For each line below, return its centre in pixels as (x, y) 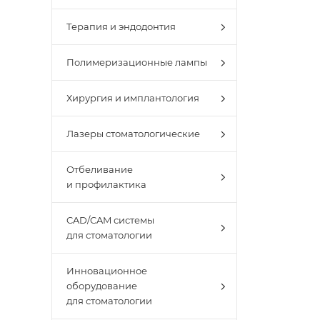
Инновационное (107, 271)
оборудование (102, 286)
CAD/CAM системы (110, 220)
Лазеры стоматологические (133, 134)
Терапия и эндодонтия (121, 26)
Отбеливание (100, 169)
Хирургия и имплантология (133, 98)
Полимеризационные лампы (137, 62)
